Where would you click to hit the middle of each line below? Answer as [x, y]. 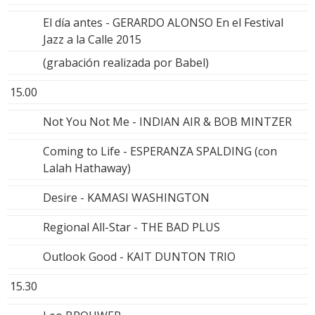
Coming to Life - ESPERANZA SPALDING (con [160, 151]
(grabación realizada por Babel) [126, 62]
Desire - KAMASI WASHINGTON [126, 197]
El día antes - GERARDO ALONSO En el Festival [163, 22]
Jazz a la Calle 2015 [92, 39]
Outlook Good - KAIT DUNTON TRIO [139, 256]
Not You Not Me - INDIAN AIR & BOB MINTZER [167, 121]
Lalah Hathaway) [87, 168]
